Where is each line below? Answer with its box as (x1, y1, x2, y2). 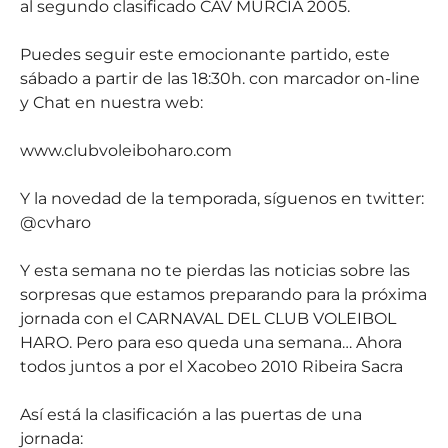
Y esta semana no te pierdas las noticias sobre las (20, 261, 410, 280)
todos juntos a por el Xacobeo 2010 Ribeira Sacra (20, 357, 403, 376)
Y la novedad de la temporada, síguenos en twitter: (20, 189, 424, 208)
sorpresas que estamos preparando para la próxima (20, 285, 427, 304)
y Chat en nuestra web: (20, 93, 203, 112)
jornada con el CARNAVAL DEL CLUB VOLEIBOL (20, 309, 396, 328)
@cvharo (20, 213, 91, 232)
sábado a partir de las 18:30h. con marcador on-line (20, 69, 420, 88)
